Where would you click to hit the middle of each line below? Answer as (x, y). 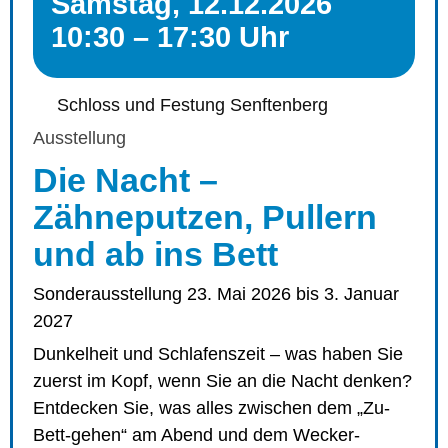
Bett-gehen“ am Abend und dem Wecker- (196, 434)
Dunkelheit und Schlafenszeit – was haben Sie (218, 353)
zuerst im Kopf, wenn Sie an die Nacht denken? (222, 380)
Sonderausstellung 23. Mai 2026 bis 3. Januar (216, 293)
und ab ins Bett (155, 253)
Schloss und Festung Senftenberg (192, 104)
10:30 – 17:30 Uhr (170, 36)
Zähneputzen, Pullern (205, 216)
